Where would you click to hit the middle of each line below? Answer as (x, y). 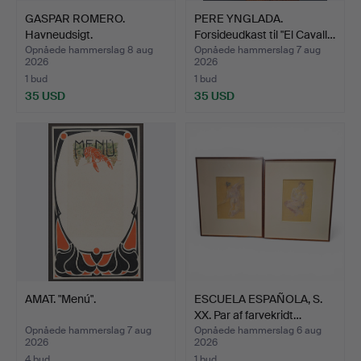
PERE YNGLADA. (239, 18)
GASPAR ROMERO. (75, 18)
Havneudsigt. (59, 34)
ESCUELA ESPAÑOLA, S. (258, 299)
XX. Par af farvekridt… (248, 315)
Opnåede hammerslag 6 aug (258, 330)
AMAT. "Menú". (60, 299)
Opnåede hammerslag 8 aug (89, 50)
